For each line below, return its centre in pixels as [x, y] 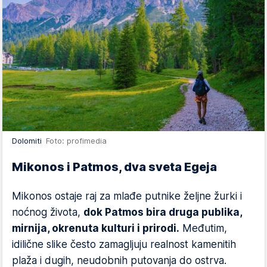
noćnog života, [48, 212]
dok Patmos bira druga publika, [163, 212]
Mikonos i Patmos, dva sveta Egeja [114, 167]
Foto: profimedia [76, 141]
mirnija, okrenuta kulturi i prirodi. [96, 228]
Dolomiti [29, 141]
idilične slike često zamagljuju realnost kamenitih [124, 244]
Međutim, [203, 228]
